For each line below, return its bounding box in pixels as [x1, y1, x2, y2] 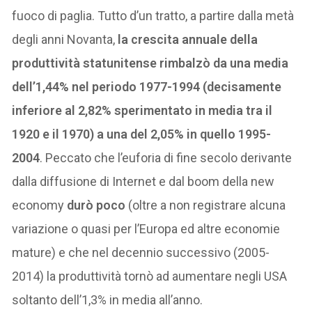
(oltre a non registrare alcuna [125, 197, 286, 212]
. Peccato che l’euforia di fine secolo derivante [40, 150, 292, 165]
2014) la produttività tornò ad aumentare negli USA [12, 268, 288, 283]
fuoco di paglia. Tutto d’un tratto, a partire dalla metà [12, 8, 295, 23]
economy [12, 197, 68, 212]
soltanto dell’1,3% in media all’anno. [12, 292, 203, 307]
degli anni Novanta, [12, 31, 116, 47]
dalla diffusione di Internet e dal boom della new [12, 173, 275, 189]
